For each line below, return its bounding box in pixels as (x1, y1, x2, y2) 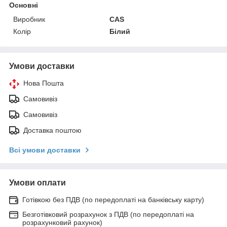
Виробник (13, 15, 45, 23)
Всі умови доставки (9, 145, 81, 154)
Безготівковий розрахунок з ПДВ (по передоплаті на (22, 210, 194, 218)
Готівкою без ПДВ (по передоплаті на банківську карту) (22, 195, 204, 204)
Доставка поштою (23, 126, 82, 134)
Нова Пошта (23, 79, 64, 87)
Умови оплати (9, 178, 66, 187)
